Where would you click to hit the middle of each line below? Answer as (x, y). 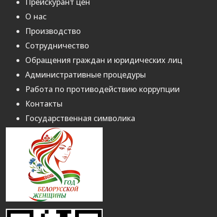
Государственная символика (80, 118)
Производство (53, 31)
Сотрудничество (57, 46)
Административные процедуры (85, 75)
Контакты (44, 104)
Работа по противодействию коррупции (102, 89)
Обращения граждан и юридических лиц (104, 60)
